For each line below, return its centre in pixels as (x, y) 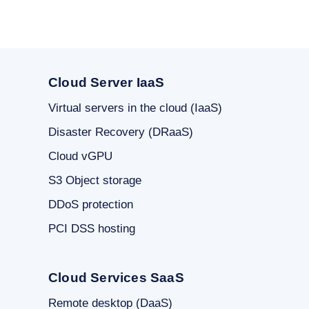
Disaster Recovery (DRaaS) (121, 132)
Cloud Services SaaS (116, 278)
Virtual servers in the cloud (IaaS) (135, 108)
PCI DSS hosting (92, 229)
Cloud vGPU (80, 156)
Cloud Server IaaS (107, 82)
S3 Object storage (95, 180)
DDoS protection (91, 205)
